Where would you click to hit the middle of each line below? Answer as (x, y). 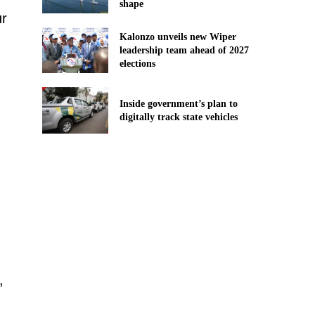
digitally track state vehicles (178, 117)
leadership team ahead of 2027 (184, 51)
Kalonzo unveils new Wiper (178, 37)
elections (137, 64)
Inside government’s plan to (178, 103)
